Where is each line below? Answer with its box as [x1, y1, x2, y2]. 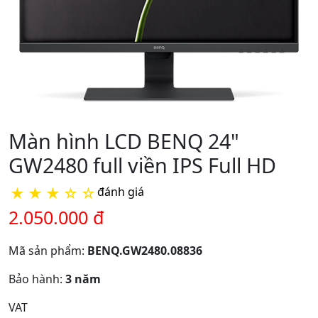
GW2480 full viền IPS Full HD [9, 150, 276, 179]
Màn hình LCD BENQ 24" [9, 126, 239, 155]
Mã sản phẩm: [9, 242, 87, 258]
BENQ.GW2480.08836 [87, 242, 202, 258]
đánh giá [97, 183, 144, 199]
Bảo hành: [9, 270, 65, 287]
